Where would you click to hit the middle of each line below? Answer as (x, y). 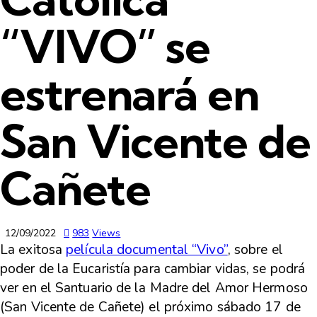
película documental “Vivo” (147, 250)
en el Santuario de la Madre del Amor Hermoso (165, 288)
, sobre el (255, 250)
